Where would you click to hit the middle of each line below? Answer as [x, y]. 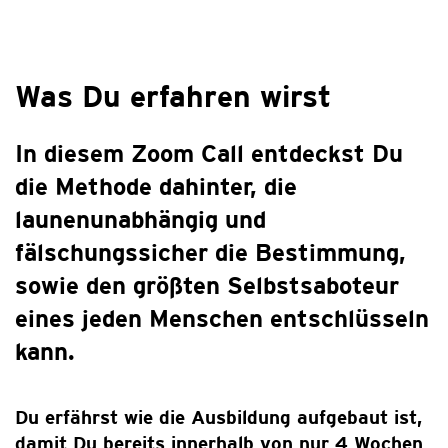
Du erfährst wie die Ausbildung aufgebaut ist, [218, 417]
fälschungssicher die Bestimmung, [210, 252]
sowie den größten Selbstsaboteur [207, 285]
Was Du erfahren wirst [173, 96]
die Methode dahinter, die [156, 186]
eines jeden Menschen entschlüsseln [222, 318]
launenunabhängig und [140, 219]
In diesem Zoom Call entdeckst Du [209, 153]
